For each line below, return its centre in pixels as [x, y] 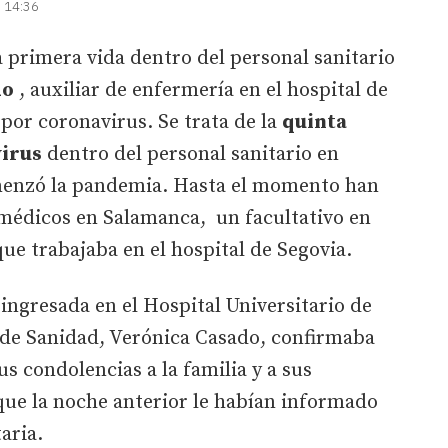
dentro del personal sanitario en [190, 154]
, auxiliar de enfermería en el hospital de [201, 90]
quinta [314, 122]
